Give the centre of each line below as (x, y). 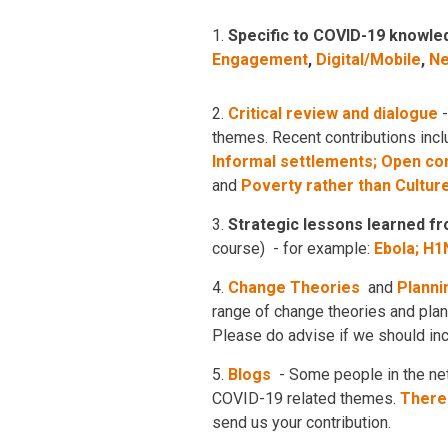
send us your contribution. (301, 422)
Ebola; (396, 248)
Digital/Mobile (368, 59)
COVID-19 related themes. (306, 398)
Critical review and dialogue (333, 113)
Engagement (260, 59)
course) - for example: (293, 248)
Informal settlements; (294, 161)
